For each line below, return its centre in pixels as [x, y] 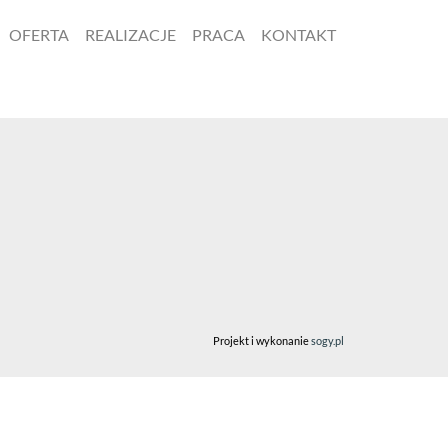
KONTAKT [298, 35]
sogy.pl [327, 341]
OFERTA [39, 35]
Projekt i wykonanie [262, 341]
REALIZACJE [130, 35]
